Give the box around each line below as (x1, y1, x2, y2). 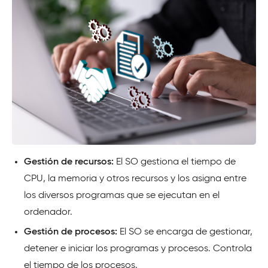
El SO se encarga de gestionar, (117, 227, 252, 237)
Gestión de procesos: (24, 227, 117, 237)
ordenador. (24, 208, 72, 218)
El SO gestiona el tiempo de (116, 157, 236, 167)
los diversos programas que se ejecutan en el (24, 191, 220, 201)
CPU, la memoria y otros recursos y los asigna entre (24, 174, 246, 184)
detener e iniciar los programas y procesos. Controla (24, 244, 252, 254)
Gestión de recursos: (24, 157, 116, 167)
